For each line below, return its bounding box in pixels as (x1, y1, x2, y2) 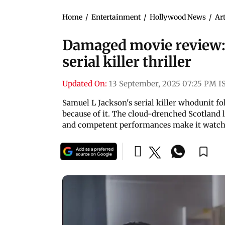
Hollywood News (150, 12, 206, 22)
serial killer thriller (62, 52, 191, 71)
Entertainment (91, 12, 141, 22)
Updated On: (62, 78, 107, 88)
